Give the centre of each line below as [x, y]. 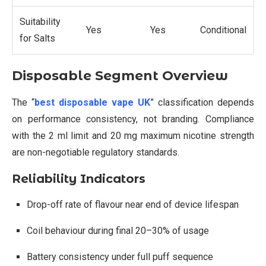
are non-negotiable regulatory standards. [96, 152]
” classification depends [202, 102]
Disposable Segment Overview [120, 75]
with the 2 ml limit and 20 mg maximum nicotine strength [133, 135]
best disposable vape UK [92, 102]
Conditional [223, 30]
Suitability [40, 21]
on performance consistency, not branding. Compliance [133, 119]
